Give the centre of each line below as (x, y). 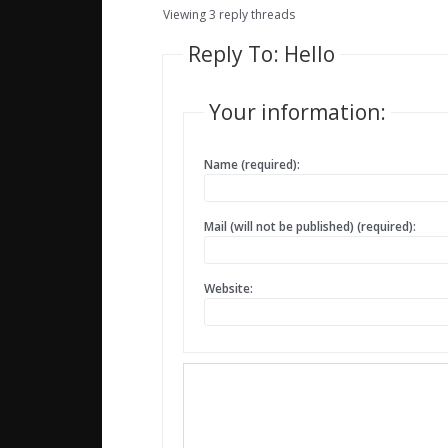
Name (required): (252, 165)
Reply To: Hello (261, 54)
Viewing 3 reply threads (229, 15)
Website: (228, 289)
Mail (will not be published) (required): (310, 227)
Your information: (297, 112)
